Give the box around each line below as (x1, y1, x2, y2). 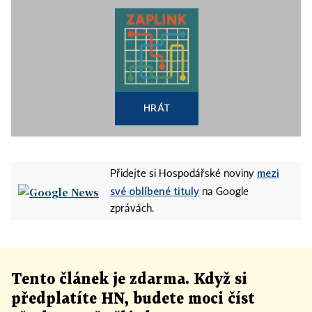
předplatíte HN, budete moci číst (11, 292, 255, 306)
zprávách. (110, 204, 154, 214)
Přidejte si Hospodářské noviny (110, 169, 257, 179)
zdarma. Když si (125, 272, 247, 287)
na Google (199, 187, 249, 197)
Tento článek (11, 272, 113, 287)
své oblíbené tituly (110, 185, 199, 197)
